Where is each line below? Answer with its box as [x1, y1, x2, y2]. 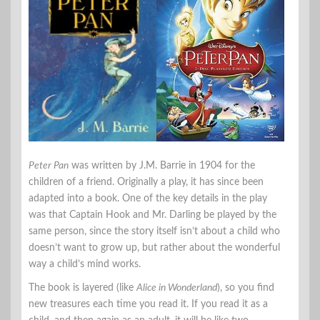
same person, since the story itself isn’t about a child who [29, 226, 280, 236]
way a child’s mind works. [29, 259, 141, 269]
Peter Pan [29, 160, 69, 171]
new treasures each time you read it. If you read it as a [29, 299, 268, 309]
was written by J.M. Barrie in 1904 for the [69, 160, 255, 171]
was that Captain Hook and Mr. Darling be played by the [29, 209, 276, 220]
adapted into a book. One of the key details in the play [29, 193, 267, 204]
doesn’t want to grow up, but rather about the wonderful [29, 242, 280, 253]
